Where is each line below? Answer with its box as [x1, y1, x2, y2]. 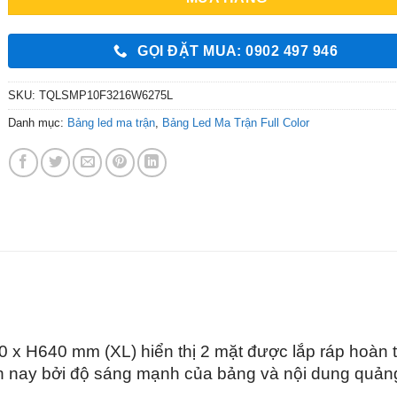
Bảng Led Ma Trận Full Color [161, 116, 309, 130]
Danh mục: [7, 116, 67, 130]
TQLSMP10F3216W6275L [38, 89, 173, 103]
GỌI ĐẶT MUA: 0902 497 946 [137, 43, 339, 58]
